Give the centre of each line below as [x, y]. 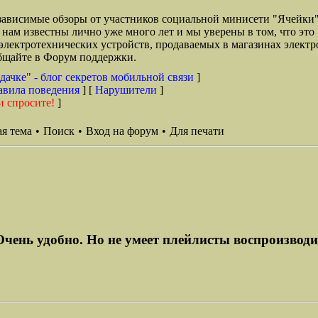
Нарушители [126, 90]
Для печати [197, 131]
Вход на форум [122, 131]
